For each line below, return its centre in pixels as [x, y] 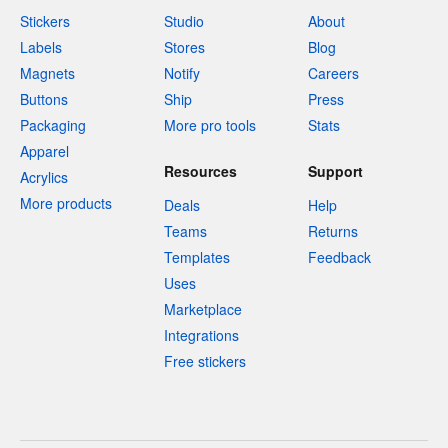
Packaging [53, 125]
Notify [182, 73]
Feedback [339, 257]
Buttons [44, 99]
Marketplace [203, 309]
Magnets [47, 73]
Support [335, 171]
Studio [184, 21]
